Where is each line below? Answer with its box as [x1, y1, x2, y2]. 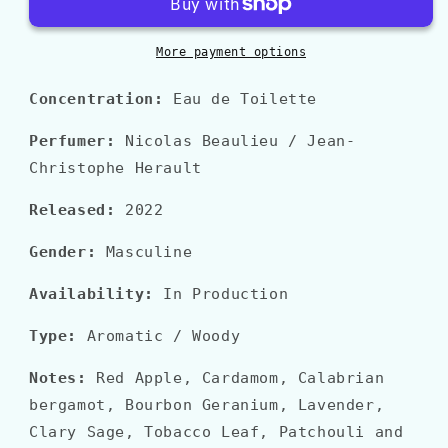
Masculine [96, 243, 193, 262]
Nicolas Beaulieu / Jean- [115, 132, 356, 151]
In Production [163, 285, 289, 304]
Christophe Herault [29, 159, 202, 178]
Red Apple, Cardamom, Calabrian [86, 369, 385, 388]
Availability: [29, 285, 154, 304]
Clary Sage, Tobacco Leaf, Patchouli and [29, 423, 404, 442]
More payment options [156, 45, 306, 60]
